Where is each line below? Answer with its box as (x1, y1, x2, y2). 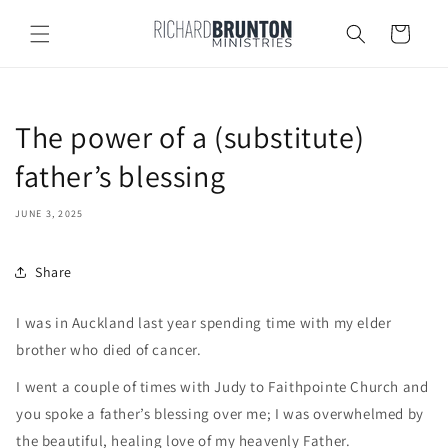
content (29, 21, 84, 41)
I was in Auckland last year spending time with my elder (16, 313, 392, 332)
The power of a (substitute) (15, 117, 365, 157)
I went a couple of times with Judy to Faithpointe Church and (16, 377, 429, 397)
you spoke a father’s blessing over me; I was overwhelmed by (16, 404, 424, 424)
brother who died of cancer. (16, 340, 202, 359)
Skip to (29, 3, 79, 23)
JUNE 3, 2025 (15, 207, 84, 220)
